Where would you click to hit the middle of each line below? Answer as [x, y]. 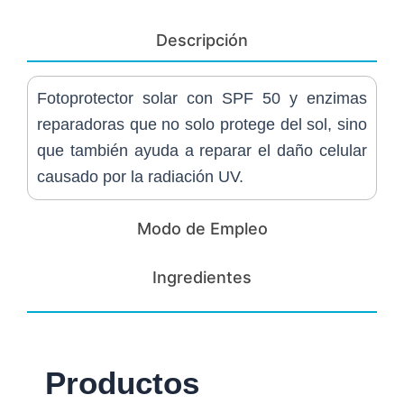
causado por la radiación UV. [140, 177]
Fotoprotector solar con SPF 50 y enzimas [202, 99]
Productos [122, 383]
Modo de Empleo [202, 229]
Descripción [202, 41]
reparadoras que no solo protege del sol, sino [202, 125]
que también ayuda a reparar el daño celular [202, 151]
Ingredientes [202, 278]
